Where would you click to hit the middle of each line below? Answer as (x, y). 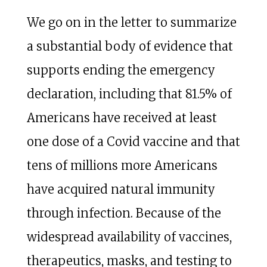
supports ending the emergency (121, 70)
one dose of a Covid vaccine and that (133, 142)
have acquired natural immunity (121, 190)
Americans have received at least (122, 118)
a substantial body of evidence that (130, 46)
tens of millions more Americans (122, 166)
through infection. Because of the (124, 213)
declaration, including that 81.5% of (129, 94)
